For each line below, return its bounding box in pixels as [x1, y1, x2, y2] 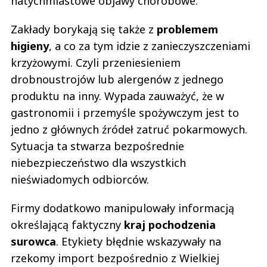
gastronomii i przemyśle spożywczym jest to [11, 105, 239, 120]
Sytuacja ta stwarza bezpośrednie [11, 138, 184, 153]
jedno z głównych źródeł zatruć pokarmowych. [11, 122, 247, 136]
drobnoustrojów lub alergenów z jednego [11, 72, 223, 86]
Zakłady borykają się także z [11, 21, 157, 36]
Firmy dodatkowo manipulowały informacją [11, 200, 234, 215]
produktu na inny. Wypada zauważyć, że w [11, 88, 224, 103]
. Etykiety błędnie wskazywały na [56, 234, 221, 249]
